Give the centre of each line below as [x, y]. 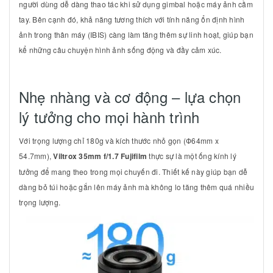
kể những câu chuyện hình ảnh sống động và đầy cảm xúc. [120, 49]
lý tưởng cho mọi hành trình [109, 116]
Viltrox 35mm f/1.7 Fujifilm [100, 156]
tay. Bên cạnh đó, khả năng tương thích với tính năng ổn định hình [132, 19]
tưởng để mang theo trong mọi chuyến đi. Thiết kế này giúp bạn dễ [133, 171]
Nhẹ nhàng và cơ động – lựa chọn [130, 96]
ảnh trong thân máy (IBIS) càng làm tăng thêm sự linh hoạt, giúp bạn [136, 34]
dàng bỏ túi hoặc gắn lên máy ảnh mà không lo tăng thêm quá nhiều [136, 186]
